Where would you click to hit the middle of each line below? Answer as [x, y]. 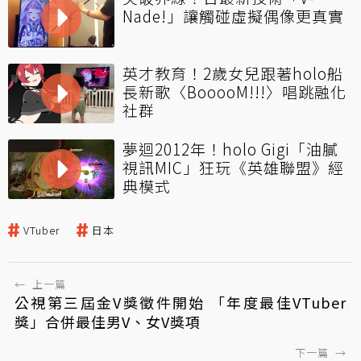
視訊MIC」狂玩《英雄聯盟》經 [233, 167]
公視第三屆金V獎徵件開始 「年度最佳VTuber [180, 302]
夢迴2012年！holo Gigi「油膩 [230, 148]
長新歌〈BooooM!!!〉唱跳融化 [234, 91]
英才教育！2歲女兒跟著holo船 [233, 73]
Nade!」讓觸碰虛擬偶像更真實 [233, 15]
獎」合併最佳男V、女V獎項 [108, 321]
